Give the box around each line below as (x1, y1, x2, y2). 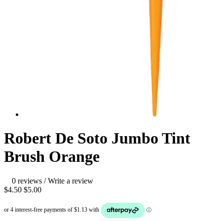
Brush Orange (4, 147, 100, 166)
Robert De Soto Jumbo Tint (4, 129, 190, 147)
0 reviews (12, 176, 42, 185)
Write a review (48, 176, 93, 185)
